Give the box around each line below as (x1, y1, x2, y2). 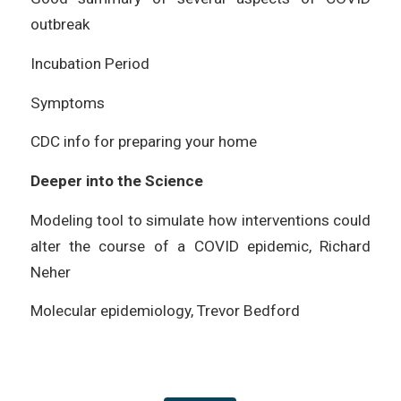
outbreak (30, 15, 90, 34)
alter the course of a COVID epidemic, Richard (30, 236, 371, 255)
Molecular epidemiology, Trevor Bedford (30, 302, 300, 320)
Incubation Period (30, 54, 149, 73)
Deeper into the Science (30, 171, 203, 190)
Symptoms (30, 93, 105, 112)
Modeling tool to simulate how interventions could (30, 210, 371, 229)
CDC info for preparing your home (30, 132, 257, 151)
